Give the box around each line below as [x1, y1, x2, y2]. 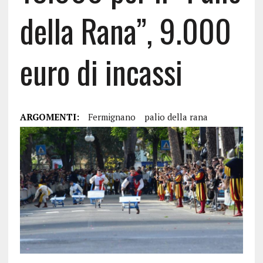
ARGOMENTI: [19, 111, 79, 123]
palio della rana [144, 111, 208, 123]
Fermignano [87, 111, 136, 123]
